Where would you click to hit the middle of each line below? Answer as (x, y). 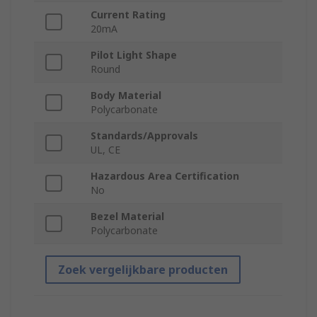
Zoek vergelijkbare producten (143, 270)
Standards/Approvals (144, 136)
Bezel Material (127, 217)
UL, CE (105, 150)
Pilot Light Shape (134, 55)
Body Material (126, 96)
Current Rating (128, 15)
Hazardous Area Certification (165, 176)
